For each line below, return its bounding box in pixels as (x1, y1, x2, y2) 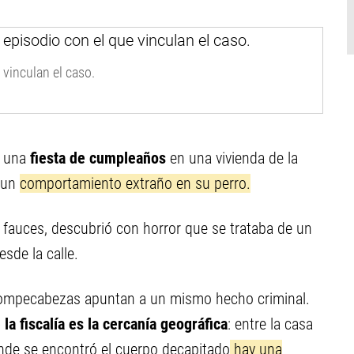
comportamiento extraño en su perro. (20, 174, 250, 193)
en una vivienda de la (170, 149, 298, 168)
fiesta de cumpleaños (30, 149, 170, 168)
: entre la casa (228, 314, 313, 333)
